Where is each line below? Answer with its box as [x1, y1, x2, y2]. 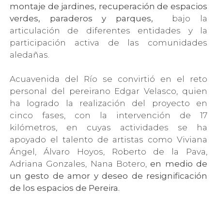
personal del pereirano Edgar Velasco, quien [10, 86, 207, 96]
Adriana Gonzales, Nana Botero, [10, 159, 151, 169]
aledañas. [10, 50, 49, 60]
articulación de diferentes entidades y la [10, 26, 207, 36]
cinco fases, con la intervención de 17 [10, 110, 207, 121]
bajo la [162, 14, 208, 24]
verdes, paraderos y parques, [10, 14, 163, 24]
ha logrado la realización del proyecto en [10, 98, 207, 108]
